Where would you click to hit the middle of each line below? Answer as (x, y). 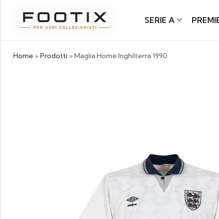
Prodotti (54, 56)
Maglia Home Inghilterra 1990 (121, 56)
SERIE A (159, 20)
